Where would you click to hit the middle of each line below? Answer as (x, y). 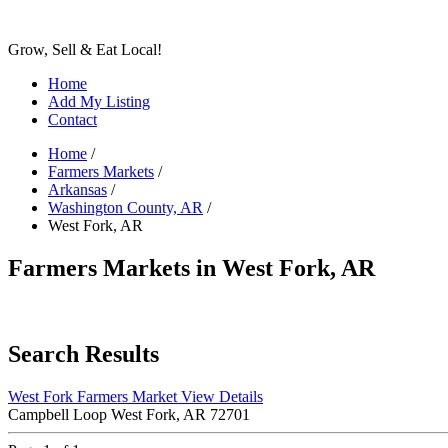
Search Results (83, 353)
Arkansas (77, 189)
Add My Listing (99, 101)
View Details (222, 396)
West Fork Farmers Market (94, 396)
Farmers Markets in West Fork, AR (191, 267)
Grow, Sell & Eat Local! (85, 49)
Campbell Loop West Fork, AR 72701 (129, 414)
